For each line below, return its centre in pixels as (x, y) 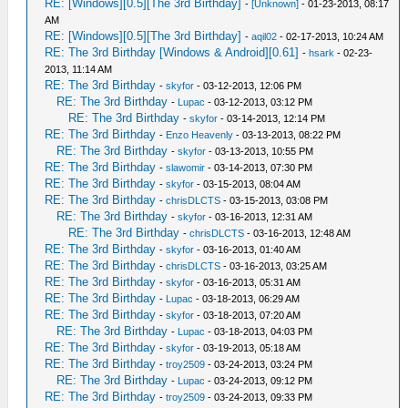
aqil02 (265, 36)
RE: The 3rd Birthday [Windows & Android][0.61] (172, 52)
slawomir (186, 168)
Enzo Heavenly (200, 135)
